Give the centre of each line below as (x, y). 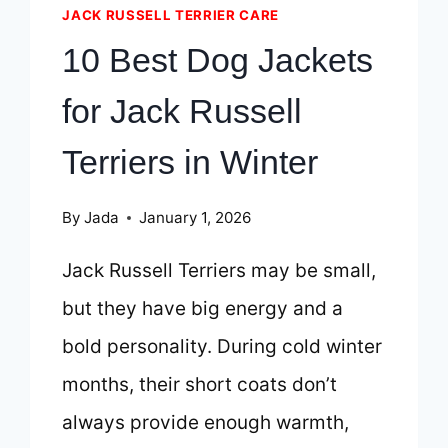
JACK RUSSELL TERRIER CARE (170, 15)
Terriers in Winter (190, 161)
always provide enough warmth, (206, 423)
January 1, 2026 (194, 218)
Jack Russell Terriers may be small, (219, 271)
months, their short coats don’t (200, 385)
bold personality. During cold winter (222, 347)
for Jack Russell (182, 110)
